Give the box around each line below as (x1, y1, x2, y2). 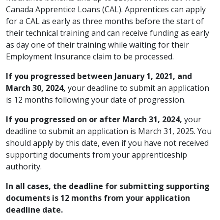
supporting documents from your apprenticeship (6, 149, 187, 160)
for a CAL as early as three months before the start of (6, 16, 204, 27)
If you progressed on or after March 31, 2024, (6, 114, 182, 125)
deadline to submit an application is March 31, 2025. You (6, 126, 212, 137)
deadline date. (6, 204, 63, 215)
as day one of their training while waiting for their (6, 39, 189, 50)
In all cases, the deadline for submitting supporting (6, 181, 210, 192)
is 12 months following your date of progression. (6, 94, 186, 105)
